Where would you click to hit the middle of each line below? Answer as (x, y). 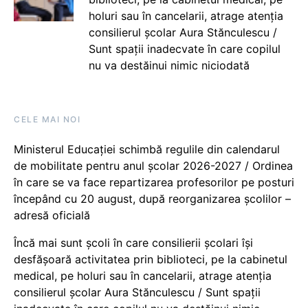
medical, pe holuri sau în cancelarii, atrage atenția (143, 276)
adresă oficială (52, 215)
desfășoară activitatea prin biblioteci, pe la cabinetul (151, 259)
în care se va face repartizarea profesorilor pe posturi (154, 182)
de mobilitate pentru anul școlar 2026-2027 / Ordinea (153, 166)
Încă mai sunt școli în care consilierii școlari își (133, 243)
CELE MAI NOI (47, 119)
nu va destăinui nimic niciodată (169, 65)
